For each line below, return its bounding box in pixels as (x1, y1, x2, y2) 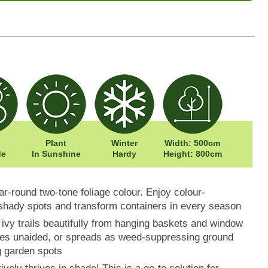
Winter (111, 138, 138, 148)
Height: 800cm (163, 149, 222, 159)
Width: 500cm (165, 138, 221, 148)
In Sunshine (31, 149, 81, 159)
